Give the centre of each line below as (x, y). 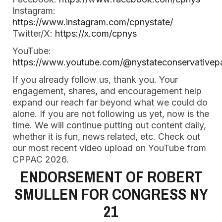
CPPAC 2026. (41, 159)
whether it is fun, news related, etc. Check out (106, 137)
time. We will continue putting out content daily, (109, 125)
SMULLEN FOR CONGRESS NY (111, 194)
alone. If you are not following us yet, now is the (111, 114)
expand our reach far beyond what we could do (110, 102)
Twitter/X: (34, 33)
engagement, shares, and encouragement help (107, 91)
